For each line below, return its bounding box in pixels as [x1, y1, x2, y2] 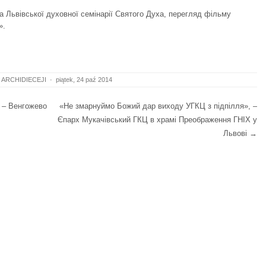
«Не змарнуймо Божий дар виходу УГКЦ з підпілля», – [59, 101, 257, 110]
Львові [223, 128, 249, 138]
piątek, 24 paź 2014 [56, 75, 112, 83]
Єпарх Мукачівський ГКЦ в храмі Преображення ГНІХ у [58, 115, 257, 124]
